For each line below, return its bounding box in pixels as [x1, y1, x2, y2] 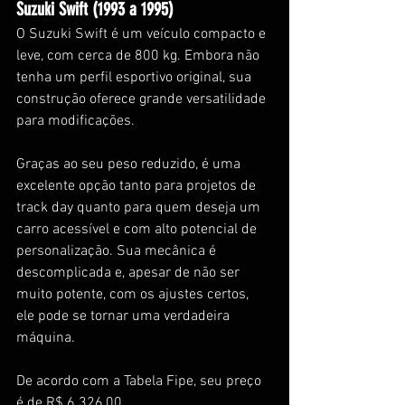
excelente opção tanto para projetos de [16, 176, 259, 195]
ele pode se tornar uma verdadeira [16, 306, 233, 325]
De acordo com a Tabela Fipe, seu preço [16, 372, 265, 391]
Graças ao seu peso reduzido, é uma [16, 155, 244, 174]
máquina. [16, 328, 75, 347]
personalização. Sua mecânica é [16, 241, 220, 260]
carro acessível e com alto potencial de [16, 220, 260, 239]
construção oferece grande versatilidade [16, 89, 269, 108]
